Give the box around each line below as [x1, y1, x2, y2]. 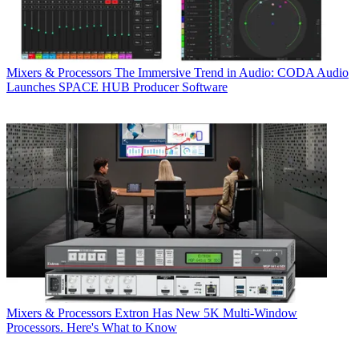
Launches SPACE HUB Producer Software [6, 79, 228, 94]
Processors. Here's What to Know [6, 321, 177, 335]
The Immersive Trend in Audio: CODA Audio [115, 65, 349, 79]
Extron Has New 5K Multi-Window [115, 306, 297, 321]
